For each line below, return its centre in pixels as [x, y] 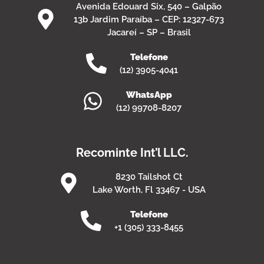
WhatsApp [149, 95]
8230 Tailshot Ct [149, 176]
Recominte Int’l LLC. [132, 152]
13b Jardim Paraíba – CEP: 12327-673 [149, 19]
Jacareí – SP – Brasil [149, 32]
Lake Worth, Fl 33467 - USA [149, 189]
